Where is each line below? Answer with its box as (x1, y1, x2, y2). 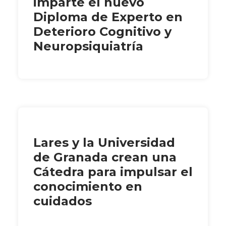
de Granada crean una (33, 149, 177, 164)
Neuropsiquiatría (33, 38, 143, 53)
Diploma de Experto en (33, 9, 183, 24)
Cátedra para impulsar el (33, 164, 193, 179)
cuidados (33, 193, 92, 208)
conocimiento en (33, 179, 142, 194)
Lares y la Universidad (33, 135, 175, 150)
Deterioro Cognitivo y (33, 24, 172, 39)
